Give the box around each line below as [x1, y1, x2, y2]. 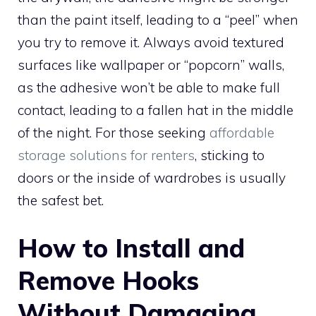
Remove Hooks [18, 264, 199, 296]
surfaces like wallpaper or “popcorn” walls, [18, 56, 284, 74]
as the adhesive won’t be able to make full [18, 79, 280, 97]
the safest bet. [18, 192, 104, 209]
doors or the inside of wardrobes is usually [18, 169, 286, 187]
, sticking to [195, 147, 265, 164]
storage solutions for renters [18, 147, 195, 164]
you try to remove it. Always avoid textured [18, 34, 284, 51]
